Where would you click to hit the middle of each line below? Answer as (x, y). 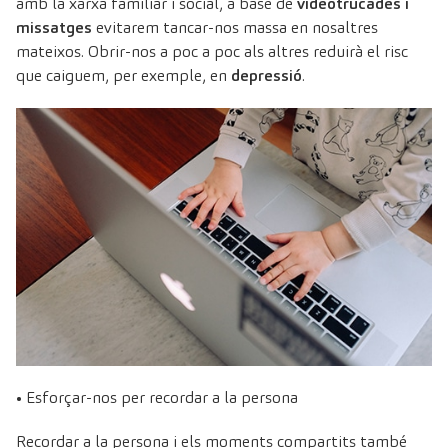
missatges (54, 27)
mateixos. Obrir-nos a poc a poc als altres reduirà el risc (212, 51)
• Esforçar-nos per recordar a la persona (157, 397)
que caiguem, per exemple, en (123, 75)
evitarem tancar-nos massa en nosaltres (235, 27)
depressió (266, 75)
